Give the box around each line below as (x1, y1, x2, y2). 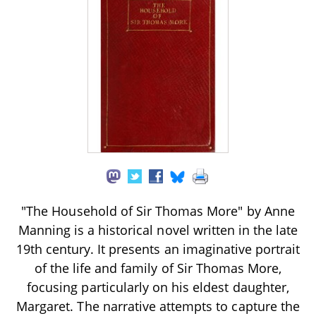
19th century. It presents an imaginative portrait (16, 241, 300, 258)
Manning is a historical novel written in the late (18, 221, 298, 239)
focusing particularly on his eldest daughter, (27, 279, 289, 296)
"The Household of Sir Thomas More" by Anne (21, 202, 295, 220)
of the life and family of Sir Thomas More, (34, 260, 282, 277)
